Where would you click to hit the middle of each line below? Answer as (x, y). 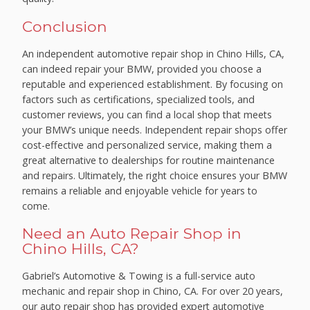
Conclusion (65, 26)
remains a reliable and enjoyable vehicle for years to (140, 190)
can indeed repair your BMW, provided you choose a (142, 69)
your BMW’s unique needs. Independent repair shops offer (155, 129)
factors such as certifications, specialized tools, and (139, 99)
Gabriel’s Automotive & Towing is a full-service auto (139, 276)
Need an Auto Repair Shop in (132, 234)
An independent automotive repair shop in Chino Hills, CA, (154, 53)
